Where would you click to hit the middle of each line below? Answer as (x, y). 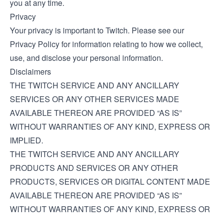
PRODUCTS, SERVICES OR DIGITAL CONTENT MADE (110, 181)
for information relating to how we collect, (131, 44)
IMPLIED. (27, 140)
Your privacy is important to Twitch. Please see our (97, 30)
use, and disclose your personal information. (86, 58)
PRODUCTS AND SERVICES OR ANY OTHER (94, 168)
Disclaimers (30, 71)
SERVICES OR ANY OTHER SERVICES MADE (95, 99)
